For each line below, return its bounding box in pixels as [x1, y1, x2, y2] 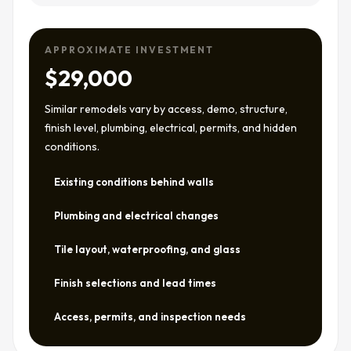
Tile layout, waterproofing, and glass [54, 243, 241, 255]
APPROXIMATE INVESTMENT [45, 44, 215, 56]
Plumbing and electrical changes [54, 209, 219, 222]
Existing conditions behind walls [54, 175, 214, 188]
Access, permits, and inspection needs [54, 310, 246, 323]
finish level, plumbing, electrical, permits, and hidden [45, 121, 297, 135]
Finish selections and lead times [54, 277, 216, 289]
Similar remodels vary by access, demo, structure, [45, 102, 288, 116]
